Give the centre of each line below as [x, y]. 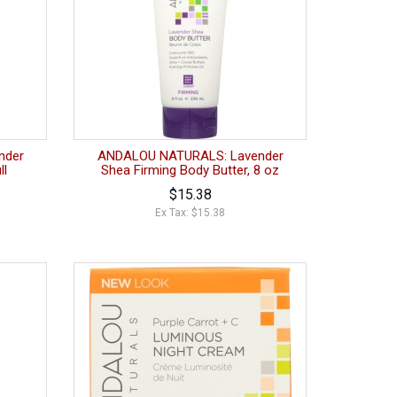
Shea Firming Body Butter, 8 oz [191, 171]
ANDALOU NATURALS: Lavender [190, 156]
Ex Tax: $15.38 [191, 213]
